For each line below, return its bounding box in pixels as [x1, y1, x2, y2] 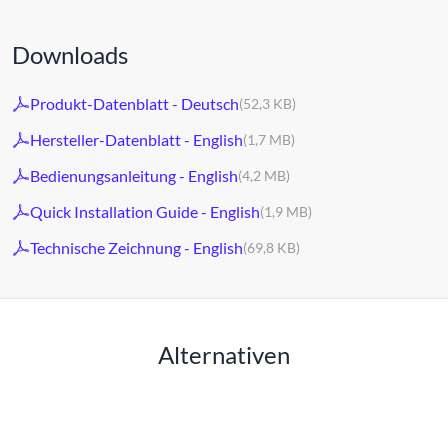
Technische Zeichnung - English [30, 238, 243, 257]
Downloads [12, 39, 128, 69]
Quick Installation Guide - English [30, 202, 260, 221]
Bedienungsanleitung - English [30, 166, 238, 185]
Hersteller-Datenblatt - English [30, 130, 243, 149]
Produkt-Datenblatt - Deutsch [30, 94, 239, 113]
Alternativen [158, 339, 290, 369]
